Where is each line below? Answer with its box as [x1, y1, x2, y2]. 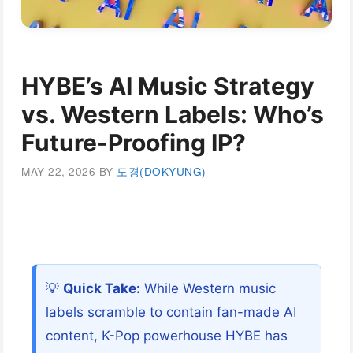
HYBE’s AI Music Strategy [21, 71, 314, 100]
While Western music [140, 281, 276, 297]
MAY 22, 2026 [21, 163, 95, 180]
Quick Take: [63, 281, 140, 297]
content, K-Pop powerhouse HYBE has [46, 328, 288, 344]
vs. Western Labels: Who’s [21, 99, 324, 128]
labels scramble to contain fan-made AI [46, 304, 296, 321]
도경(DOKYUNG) [117, 163, 206, 180]
